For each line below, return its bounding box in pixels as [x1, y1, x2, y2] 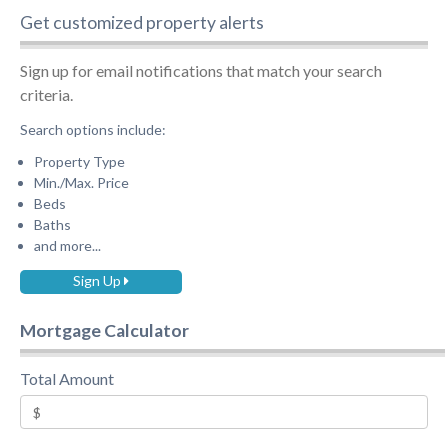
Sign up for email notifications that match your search [19, 61, 382, 81]
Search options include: [19, 121, 166, 139]
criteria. [19, 85, 73, 105]
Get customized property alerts [19, 12, 264, 34]
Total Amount [19, 369, 114, 389]
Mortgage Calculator [19, 319, 189, 341]
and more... [33, 237, 101, 255]
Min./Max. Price [33, 174, 129, 192]
